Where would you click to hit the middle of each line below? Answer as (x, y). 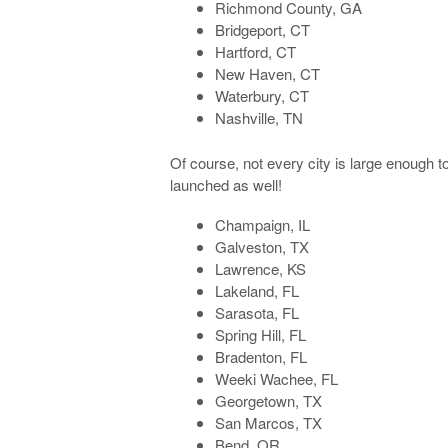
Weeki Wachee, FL (277, 378)
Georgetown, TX (269, 400)
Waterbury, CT (262, 96)
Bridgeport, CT (263, 30)
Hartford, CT (256, 52)
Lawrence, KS (261, 268)
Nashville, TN (259, 118)
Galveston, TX (262, 246)
